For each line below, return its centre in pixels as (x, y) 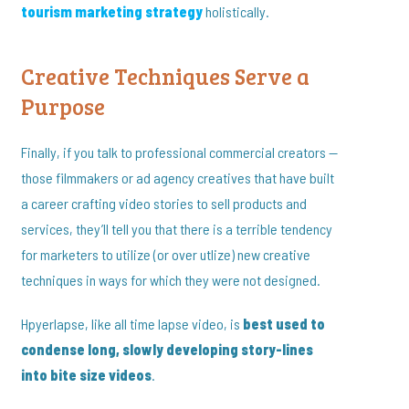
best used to (284, 324)
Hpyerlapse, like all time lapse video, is (132, 324)
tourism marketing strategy (114, 12)
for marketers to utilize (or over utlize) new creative (166, 255)
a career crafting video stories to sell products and (164, 204)
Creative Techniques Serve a (166, 77)
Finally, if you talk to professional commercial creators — (180, 152)
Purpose (63, 107)
